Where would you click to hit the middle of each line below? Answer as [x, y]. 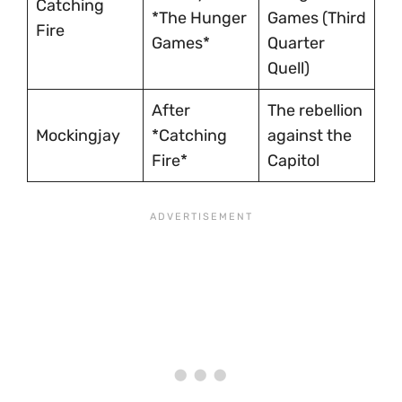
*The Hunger [199, 17]
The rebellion [315, 110]
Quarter [296, 43]
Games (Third [317, 17]
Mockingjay [78, 135]
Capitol [293, 160]
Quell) [288, 68]
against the [310, 135]
